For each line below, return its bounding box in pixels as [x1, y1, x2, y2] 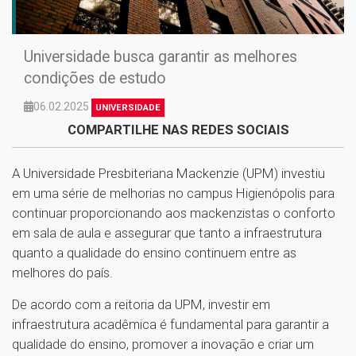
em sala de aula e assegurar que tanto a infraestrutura [12, 224, 322, 241]
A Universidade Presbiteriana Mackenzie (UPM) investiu [12, 164, 325, 181]
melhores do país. [12, 264, 113, 281]
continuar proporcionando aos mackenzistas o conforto [12, 204, 335, 221]
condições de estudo [24, 68, 178, 87]
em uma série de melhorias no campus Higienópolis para [12, 184, 335, 201]
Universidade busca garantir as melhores [24, 47, 297, 66]
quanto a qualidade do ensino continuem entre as [12, 244, 296, 261]
